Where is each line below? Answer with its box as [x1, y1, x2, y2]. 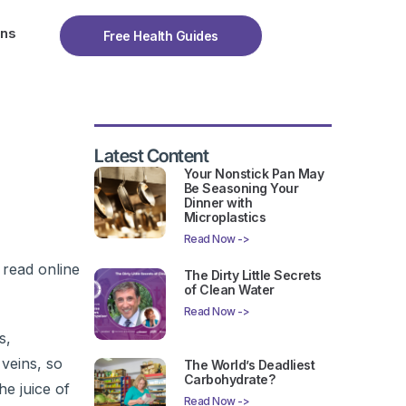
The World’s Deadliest [183, 356, 315, 372]
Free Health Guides [102, 28, 218, 43]
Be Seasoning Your [183, 180, 299, 197]
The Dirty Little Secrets [183, 267, 322, 284]
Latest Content [94, 145, 208, 168]
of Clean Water [183, 282, 275, 298]
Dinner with [183, 195, 253, 211]
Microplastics [183, 209, 266, 226]
